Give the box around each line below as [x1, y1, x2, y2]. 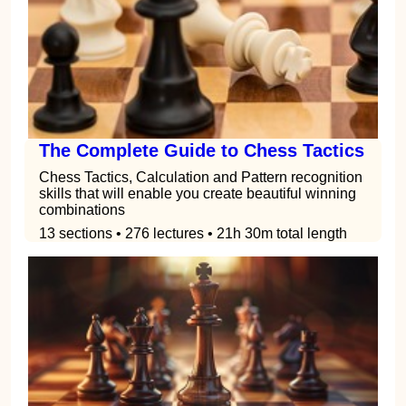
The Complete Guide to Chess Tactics [39, 140, 364, 160]
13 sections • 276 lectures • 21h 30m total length [39, 225, 347, 241]
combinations [39, 201, 125, 217]
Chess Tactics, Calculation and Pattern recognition [39, 169, 362, 185]
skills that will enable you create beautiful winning [39, 185, 356, 201]
